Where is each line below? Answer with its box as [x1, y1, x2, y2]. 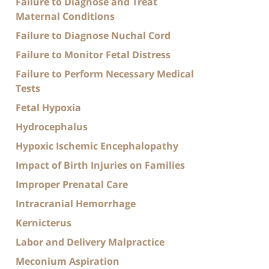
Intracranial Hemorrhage [16, 196, 136, 210]
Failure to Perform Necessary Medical [16, 67, 194, 80]
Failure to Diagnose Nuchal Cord [16, 28, 171, 42]
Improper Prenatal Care [16, 177, 128, 191]
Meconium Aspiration [16, 254, 119, 268]
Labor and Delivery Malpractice [16, 235, 165, 249]
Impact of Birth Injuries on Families [16, 158, 185, 172]
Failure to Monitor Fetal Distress [16, 47, 171, 61]
